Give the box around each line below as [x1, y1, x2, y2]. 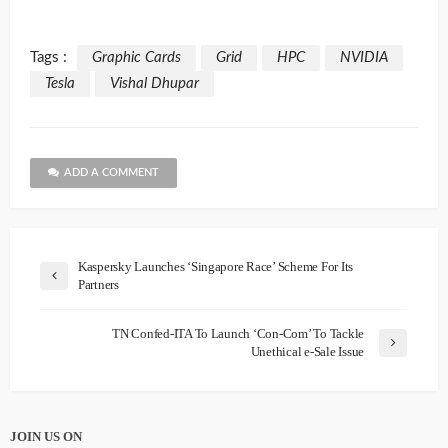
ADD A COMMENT [64, 167, 159, 179]
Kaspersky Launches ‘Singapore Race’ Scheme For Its [78, 259, 354, 275]
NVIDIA [340, 50, 388, 66]
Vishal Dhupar [110, 76, 199, 92]
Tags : [30, 50, 67, 66]
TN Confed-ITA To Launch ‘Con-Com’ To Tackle [112, 326, 364, 342]
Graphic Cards [92, 50, 181, 66]
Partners [78, 277, 119, 293]
